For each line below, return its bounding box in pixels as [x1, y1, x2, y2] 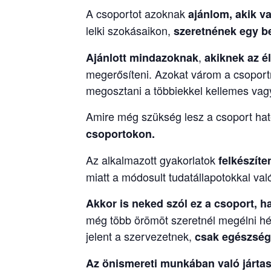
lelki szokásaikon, [86, 22, 174, 38]
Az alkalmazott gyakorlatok [86, 151, 218, 168]
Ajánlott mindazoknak [86, 49, 198, 65]
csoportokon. [86, 125, 155, 142]
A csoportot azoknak [86, 5, 188, 21]
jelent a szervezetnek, [86, 227, 192, 244]
